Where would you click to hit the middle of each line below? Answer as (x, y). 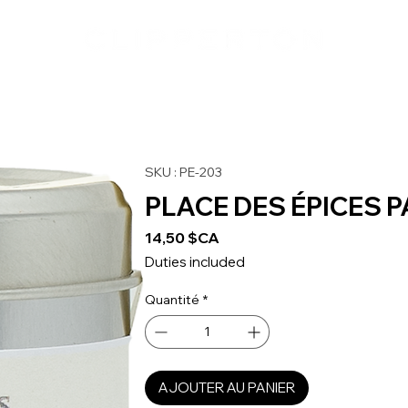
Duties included (194, 262)
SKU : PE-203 (183, 172)
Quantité (172, 300)
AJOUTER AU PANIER (226, 388)
